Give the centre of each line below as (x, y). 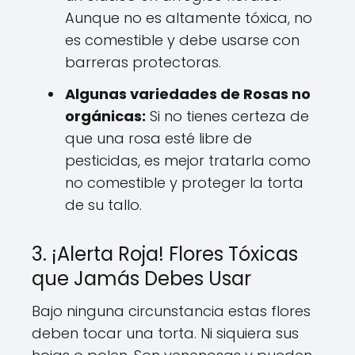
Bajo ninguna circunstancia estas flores (171, 311)
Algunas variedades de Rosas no (188, 94)
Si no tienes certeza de (227, 116)
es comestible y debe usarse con (182, 40)
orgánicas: (105, 116)
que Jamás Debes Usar (141, 278)
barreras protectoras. (143, 62)
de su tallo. (103, 204)
